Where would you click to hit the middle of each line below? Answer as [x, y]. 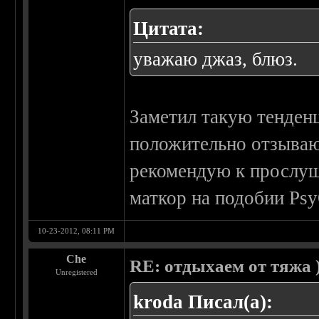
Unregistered [76, 272]
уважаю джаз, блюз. [216, 59]
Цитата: [169, 29]
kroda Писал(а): [203, 302]
